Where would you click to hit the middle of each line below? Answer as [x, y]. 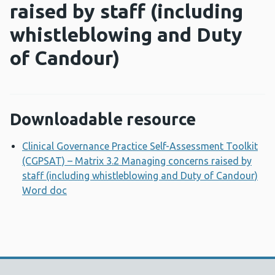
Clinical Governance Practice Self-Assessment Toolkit [140, 146]
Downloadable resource [103, 119]
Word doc [45, 191]
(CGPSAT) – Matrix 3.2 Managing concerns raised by [137, 161]
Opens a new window [118, 191]
